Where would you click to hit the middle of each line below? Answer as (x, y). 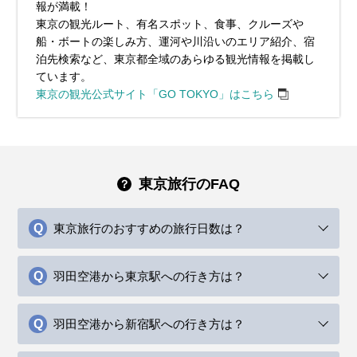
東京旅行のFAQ (190, 184)
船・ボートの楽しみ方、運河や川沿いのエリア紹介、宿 (175, 41)
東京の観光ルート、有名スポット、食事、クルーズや (169, 24)
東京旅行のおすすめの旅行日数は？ (149, 229)
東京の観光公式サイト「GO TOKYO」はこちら (155, 94)
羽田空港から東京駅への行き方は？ (149, 277)
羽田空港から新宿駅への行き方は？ (149, 324)
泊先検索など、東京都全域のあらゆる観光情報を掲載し (175, 59)
